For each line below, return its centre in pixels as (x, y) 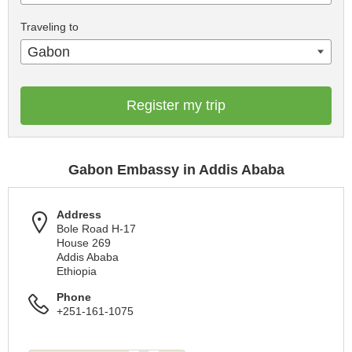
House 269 (84, 242)
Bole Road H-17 (96, 228)
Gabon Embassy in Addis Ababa (176, 169)
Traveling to (49, 26)
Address (79, 214)
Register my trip (176, 105)
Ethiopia (77, 271)
